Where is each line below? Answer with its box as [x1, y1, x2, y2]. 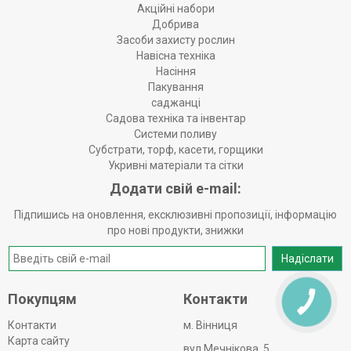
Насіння [155, 65, 196, 78]
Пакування [147, 81, 204, 94]
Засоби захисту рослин [116, 34, 235, 47]
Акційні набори [136, 2, 215, 16]
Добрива [152, 18, 199, 31]
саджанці [150, 96, 201, 110]
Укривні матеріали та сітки [107, 159, 244, 172]
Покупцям [8, 291, 77, 308]
